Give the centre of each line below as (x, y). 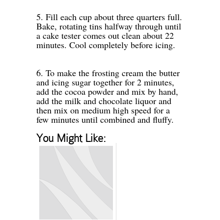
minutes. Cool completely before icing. (106, 44)
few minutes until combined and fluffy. (105, 119)
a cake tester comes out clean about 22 (105, 35)
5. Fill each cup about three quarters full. (109, 16)
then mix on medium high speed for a (103, 110)
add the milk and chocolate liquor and (104, 100)
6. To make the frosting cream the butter (108, 72)
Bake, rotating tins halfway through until (109, 26)
